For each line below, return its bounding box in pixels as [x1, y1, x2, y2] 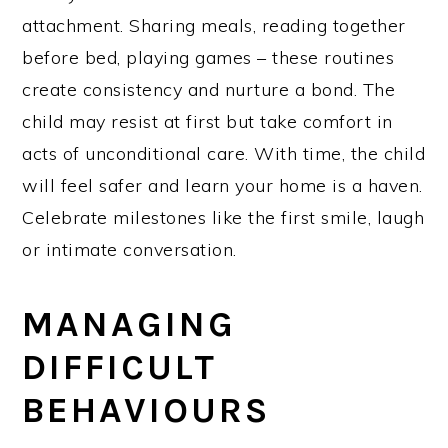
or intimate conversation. [22, 237, 237, 261]
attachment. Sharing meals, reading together [22, 13, 406, 37]
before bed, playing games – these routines [22, 45, 395, 69]
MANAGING [22, 302, 237, 345]
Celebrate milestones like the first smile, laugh [22, 205, 425, 229]
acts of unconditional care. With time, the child [22, 141, 426, 165]
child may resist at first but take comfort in [22, 109, 393, 133]
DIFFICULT [22, 345, 218, 388]
